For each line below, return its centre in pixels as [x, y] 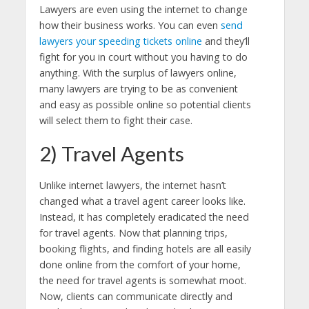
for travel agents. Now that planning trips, [133, 232]
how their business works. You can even [130, 25]
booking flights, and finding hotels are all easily [145, 248]
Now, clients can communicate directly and [136, 296]
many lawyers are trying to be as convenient [138, 88]
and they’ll [226, 41]
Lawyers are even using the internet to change [143, 9]
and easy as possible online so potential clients [145, 104]
